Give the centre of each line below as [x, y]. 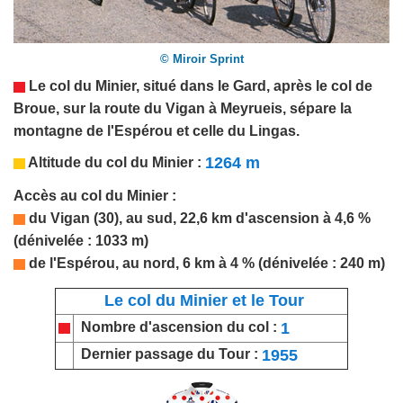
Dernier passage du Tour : [168, 354]
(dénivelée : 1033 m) [81, 240]
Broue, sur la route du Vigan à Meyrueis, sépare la [183, 109]
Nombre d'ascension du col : [177, 327]
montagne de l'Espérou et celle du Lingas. [157, 131]
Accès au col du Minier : [95, 195]
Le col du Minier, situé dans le [129, 86]
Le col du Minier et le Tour [201, 300]
